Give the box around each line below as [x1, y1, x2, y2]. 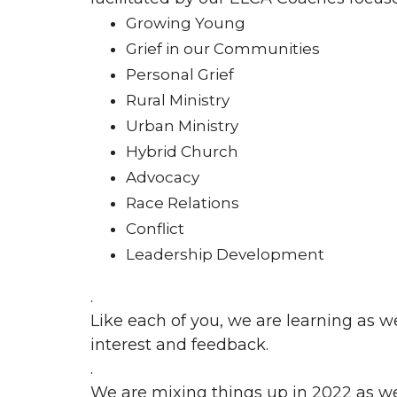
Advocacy [126, 167, 199, 186]
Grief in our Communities [126, 39, 320, 58]
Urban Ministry [126, 116, 238, 135]
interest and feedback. [90, 334, 269, 354]
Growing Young [126, 13, 245, 32]
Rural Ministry [126, 90, 230, 109]
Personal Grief [126, 65, 234, 83]
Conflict [126, 219, 184, 237]
